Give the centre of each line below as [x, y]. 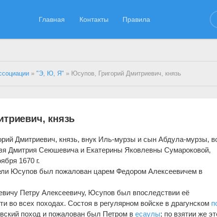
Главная [52, 19]
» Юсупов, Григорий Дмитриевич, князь [123, 74]
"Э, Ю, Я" [50, 74]
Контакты [94, 19]
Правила [137, 19]
